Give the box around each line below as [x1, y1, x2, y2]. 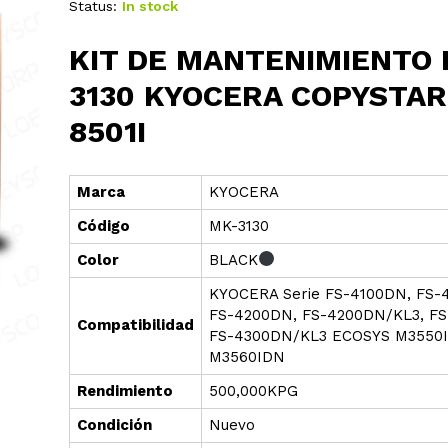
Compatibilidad [76, 315, 194, 334]
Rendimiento [76, 381, 173, 400]
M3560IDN [208, 347, 285, 366]
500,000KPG [208, 381, 298, 400]
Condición [76, 415, 152, 434]
